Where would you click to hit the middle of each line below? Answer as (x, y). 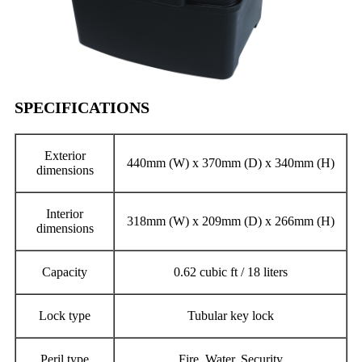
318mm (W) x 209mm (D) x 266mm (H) (230, 221)
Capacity (65, 271)
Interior (65, 213)
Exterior (65, 155)
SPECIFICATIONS (82, 107)
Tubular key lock (230, 315)
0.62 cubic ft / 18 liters (230, 271)
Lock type (65, 315)
